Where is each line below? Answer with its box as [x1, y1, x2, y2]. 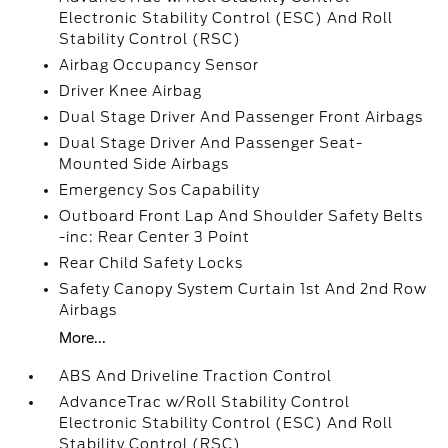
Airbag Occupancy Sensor [59, 57, 260, 73]
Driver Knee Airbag [59, 83, 203, 99]
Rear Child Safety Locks [59, 255, 244, 271]
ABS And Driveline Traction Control [59, 368, 333, 384]
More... [59, 330, 107, 346]
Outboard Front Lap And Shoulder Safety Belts [59, 208, 424, 224]
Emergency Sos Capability [59, 182, 261, 198]
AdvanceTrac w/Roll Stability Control [59, 394, 351, 410]
